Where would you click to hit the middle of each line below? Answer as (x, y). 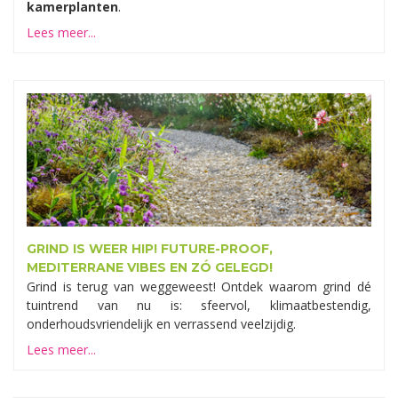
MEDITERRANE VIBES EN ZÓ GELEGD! (150, 268)
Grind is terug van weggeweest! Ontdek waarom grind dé (199, 287)
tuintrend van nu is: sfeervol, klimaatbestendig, (199, 306)
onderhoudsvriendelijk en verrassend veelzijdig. (161, 324)
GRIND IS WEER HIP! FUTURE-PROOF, (150, 249)
